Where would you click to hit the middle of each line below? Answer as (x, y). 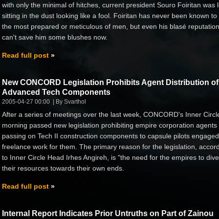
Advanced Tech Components (56, 92)
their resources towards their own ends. (63, 168)
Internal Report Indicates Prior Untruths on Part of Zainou (108, 213)
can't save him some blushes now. (55, 37)
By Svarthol (71, 101)
